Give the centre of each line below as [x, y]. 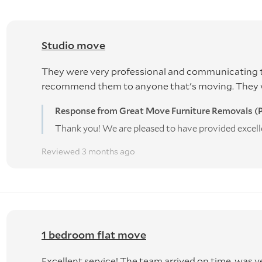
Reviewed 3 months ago [88, 151]
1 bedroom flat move [94, 234]
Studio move [73, 45]
